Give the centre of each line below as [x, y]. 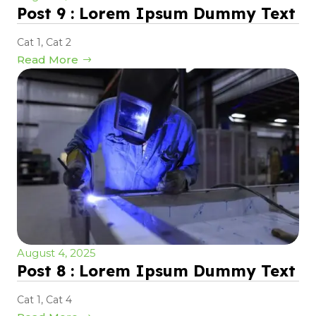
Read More [48, 60]
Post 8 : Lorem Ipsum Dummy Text [156, 271]
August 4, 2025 [56, 253]
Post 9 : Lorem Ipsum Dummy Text [156, 14]
